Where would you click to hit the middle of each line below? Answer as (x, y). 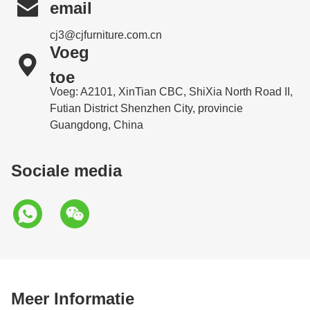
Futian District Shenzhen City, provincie (146, 108)
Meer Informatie (73, 299)
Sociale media (66, 171)
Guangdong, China (97, 125)
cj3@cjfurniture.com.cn (106, 35)
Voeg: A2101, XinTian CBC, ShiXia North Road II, (171, 92)
